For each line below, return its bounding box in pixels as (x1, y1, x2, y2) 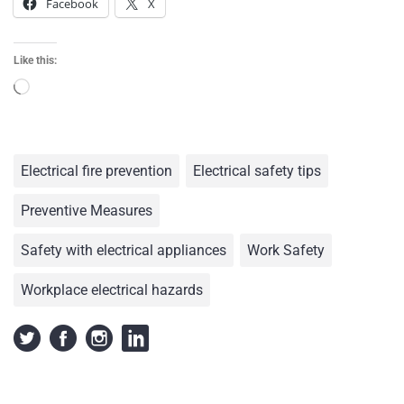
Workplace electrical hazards (21, 280, 203, 298)
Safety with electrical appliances (21, 241, 226, 259)
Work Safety (247, 241, 325, 259)
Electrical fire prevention (21, 161, 172, 179)
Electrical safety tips (193, 161, 321, 179)
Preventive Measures (21, 201, 152, 219)
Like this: (14, 53, 57, 67)
